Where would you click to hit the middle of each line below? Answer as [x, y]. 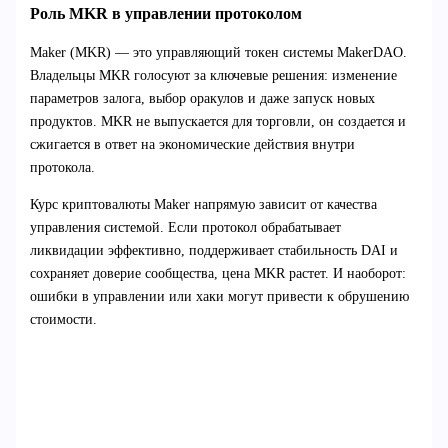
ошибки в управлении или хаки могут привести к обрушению [219, 297]
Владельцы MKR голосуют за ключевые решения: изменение [213, 76]
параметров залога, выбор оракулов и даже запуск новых [202, 99]
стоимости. [63, 320]
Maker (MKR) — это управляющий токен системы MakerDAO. [218, 53]
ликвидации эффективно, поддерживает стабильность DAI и [213, 251]
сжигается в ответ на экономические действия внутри [192, 145]
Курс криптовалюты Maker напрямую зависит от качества [203, 205]
